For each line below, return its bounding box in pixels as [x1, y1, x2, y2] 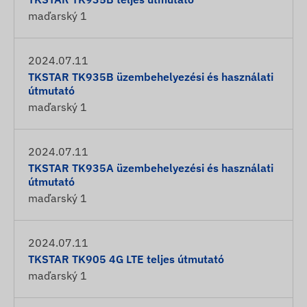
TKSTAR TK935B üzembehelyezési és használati [28, 70, 273, 84]
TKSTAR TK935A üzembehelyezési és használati [28, 161, 273, 175]
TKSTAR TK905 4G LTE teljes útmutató [28, 252, 224, 266]
